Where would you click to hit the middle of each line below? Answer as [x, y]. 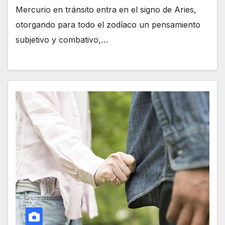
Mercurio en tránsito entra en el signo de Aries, [106, 9]
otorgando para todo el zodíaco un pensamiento [108, 24]
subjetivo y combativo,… [62, 39]
